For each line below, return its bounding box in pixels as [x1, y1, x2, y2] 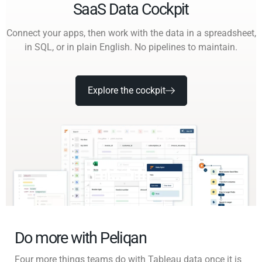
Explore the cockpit [87, 84, 166, 96]
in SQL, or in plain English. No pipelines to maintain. [25, 41, 237, 53]
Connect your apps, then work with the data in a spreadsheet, [6, 27, 256, 39]
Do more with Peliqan [15, 229, 146, 248]
